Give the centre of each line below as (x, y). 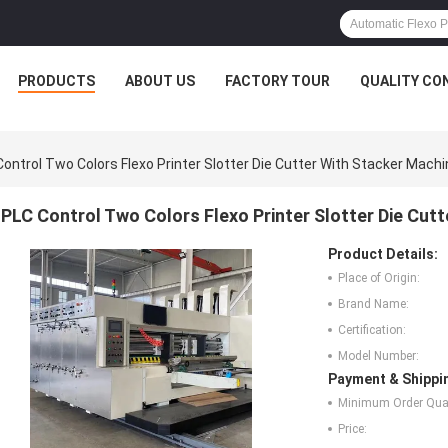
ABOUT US (160, 81)
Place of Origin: (379, 278)
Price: (352, 429)
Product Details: (383, 254)
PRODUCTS (56, 81)
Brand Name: (373, 304)
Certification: (372, 330)
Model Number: (378, 356)
